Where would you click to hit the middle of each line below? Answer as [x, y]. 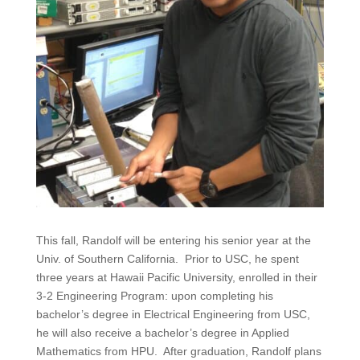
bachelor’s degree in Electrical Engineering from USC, [173, 315]
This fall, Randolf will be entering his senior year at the [173, 241]
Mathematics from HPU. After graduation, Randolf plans [178, 352]
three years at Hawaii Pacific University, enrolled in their [176, 278]
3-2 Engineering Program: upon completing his [154, 296]
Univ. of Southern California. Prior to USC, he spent [167, 259]
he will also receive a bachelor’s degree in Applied [162, 333]
